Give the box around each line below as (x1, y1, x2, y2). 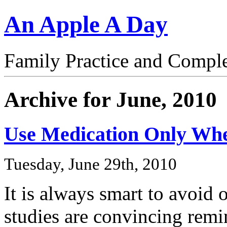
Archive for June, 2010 (4, 87, 217, 111)
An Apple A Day (4, 11, 168, 38)
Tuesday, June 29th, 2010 (4, 155, 177, 174)
